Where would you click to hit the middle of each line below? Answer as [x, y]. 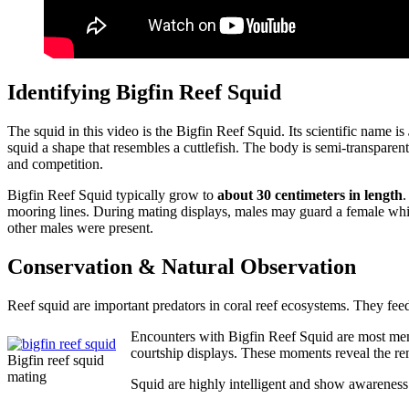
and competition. [55, 163]
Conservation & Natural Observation [182, 266]
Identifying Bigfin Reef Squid [144, 92]
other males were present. [80, 227]
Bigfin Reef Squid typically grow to [112, 194]
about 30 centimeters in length [310, 194]
